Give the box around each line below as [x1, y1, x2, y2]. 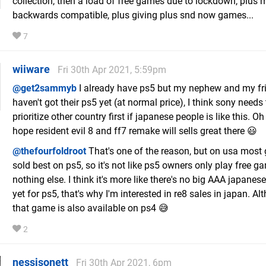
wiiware [12, 63, 50, 76]
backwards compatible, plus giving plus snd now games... [12, 9, 254, 21]
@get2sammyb [12, 83, 77, 94]
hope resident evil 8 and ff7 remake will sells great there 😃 [12, 125, 257, 137]
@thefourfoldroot [12, 145, 86, 157]
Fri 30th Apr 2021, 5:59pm [58, 64, 166, 76]
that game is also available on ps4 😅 [12, 202, 169, 214]
